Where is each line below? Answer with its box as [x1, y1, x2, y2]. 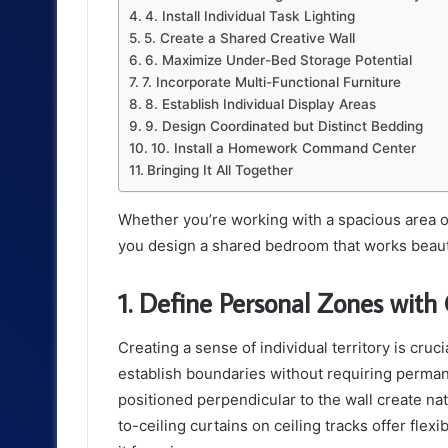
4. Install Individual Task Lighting [144, 8, 355, 25]
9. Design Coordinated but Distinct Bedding [144, 118, 423, 135]
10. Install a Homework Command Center [150, 140, 416, 157]
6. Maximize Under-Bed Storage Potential [144, 52, 412, 69]
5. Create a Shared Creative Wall [143, 30, 355, 47]
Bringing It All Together [146, 162, 293, 179]
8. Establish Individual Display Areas [144, 96, 376, 113]
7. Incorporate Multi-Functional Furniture [141, 74, 401, 91]
